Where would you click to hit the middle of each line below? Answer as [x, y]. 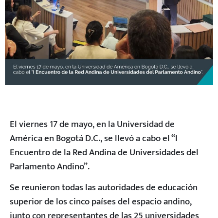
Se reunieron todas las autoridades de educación [104, 188]
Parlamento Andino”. [50, 166]
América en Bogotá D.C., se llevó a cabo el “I [94, 138]
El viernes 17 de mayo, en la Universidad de [92, 124]
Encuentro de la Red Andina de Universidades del [104, 152]
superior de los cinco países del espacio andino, [101, 202]
